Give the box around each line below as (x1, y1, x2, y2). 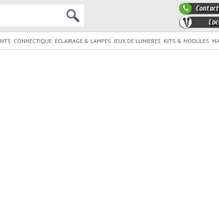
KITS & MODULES (164, 37, 209, 44)
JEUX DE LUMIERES (114, 37, 161, 44)
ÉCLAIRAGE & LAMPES (55, 37, 111, 44)
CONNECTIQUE (14, 37, 52, 44)
